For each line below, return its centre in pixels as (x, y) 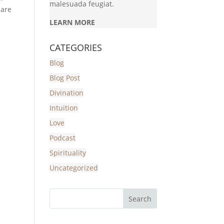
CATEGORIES (75, 48)
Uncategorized (73, 168)
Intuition (63, 108)
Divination (66, 93)
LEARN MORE (72, 22)
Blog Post (64, 78)
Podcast (62, 138)
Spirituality (67, 153)
